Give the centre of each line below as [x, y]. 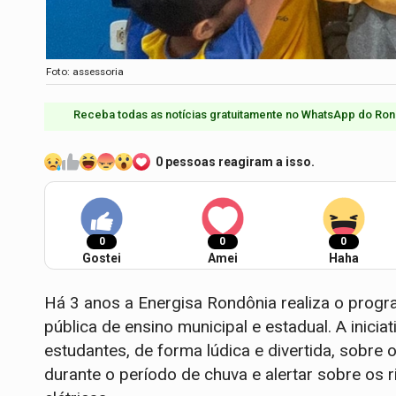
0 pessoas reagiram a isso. [235, 161]
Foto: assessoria [85, 72]
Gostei [102, 258]
